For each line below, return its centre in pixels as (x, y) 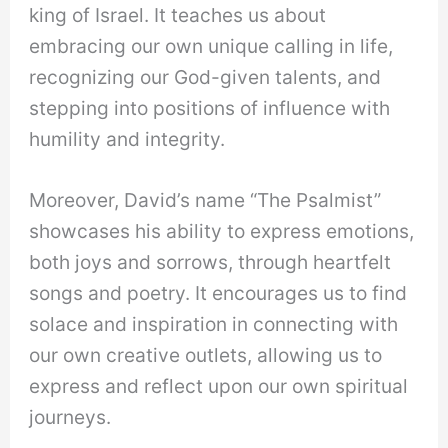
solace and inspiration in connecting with (214, 324)
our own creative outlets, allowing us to (206, 355)
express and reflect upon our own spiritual (219, 386)
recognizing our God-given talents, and (205, 76)
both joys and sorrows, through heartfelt (210, 262)
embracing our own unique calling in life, (211, 45)
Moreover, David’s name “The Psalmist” (205, 200)
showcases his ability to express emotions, (222, 231)
